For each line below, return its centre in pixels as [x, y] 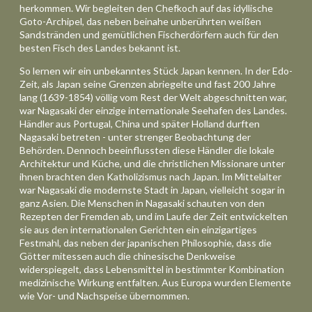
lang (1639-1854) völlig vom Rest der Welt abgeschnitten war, [153, 97]
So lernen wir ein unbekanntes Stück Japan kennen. [131, 70]
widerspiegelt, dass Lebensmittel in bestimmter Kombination [152, 269]
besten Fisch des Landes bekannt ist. [100, 47]
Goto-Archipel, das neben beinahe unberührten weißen [140, 21]
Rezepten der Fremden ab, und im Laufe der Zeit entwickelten [154, 216]
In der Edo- [267, 70]
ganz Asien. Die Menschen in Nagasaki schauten [125, 203]
